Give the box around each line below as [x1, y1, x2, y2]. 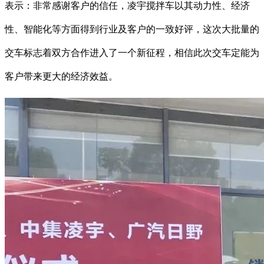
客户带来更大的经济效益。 [5, 71, 118, 82]
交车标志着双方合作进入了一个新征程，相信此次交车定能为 [5, 48, 259, 58]
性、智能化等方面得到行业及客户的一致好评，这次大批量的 [5, 24, 259, 35]
